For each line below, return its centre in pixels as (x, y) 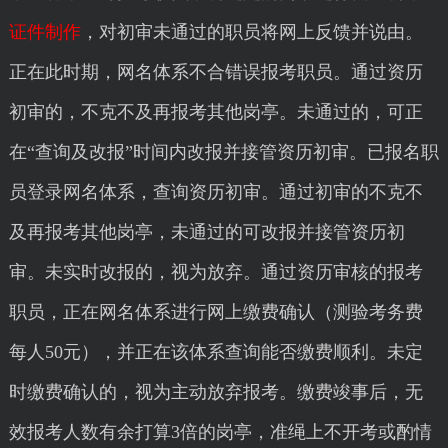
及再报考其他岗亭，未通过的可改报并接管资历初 (206, 232)
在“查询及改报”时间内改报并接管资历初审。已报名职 (223, 152)
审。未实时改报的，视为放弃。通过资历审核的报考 (215, 272)
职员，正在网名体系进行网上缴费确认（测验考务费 (215, 312)
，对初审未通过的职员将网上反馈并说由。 (251, 32)
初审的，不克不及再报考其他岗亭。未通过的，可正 (215, 112)
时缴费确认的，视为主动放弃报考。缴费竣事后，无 (215, 392)
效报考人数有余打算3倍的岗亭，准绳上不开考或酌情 (220, 432)
